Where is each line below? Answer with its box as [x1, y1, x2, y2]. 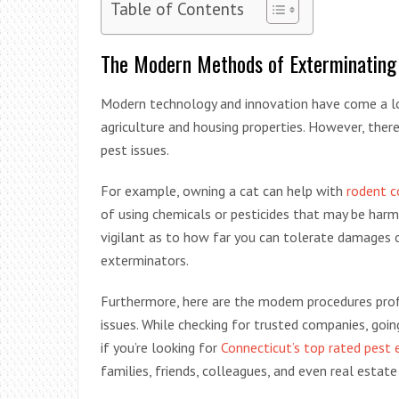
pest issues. [101, 140, 169, 159]
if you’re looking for [101, 338, 217, 356]
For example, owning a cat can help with [101, 181, 346, 199]
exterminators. [101, 250, 189, 269]
